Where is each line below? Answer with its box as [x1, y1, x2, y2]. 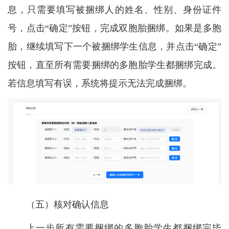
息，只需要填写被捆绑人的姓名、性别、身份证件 [8, 4, 221, 15]
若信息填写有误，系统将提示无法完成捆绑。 [8, 78, 192, 88]
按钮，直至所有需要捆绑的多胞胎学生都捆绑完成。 [8, 59, 221, 70]
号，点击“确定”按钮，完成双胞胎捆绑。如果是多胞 [8, 22, 221, 33]
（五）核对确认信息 [26, 199, 109, 210]
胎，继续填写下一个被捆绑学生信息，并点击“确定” [8, 41, 221, 52]
